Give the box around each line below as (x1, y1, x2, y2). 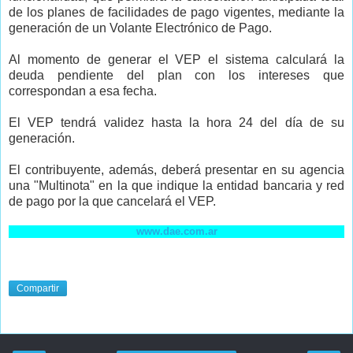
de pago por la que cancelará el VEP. (9, 194, 216, 208)
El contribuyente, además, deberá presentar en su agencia (9, 162, 344, 176)
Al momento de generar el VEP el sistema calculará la (9, 52, 344, 66)
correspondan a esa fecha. (9, 84, 157, 98)
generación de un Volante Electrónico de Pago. (9, 20, 272, 35)
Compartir (17, 283, 59, 295)
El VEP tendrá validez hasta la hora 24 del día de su (9, 115, 344, 129)
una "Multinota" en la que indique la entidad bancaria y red (9, 178, 344, 192)
